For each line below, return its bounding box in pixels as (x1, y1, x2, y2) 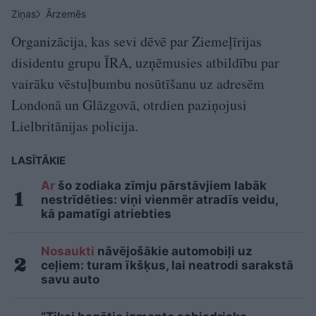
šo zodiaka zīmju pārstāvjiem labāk (55, 178, 267, 193)
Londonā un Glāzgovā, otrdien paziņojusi (11, 95, 247, 114)
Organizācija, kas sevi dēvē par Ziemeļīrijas (11, 31, 262, 51)
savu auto (41, 272, 99, 286)
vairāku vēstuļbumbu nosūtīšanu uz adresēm (11, 73, 265, 93)
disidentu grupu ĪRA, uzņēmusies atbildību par (11, 52, 279, 72)
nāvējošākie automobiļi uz (95, 243, 253, 258)
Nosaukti (41, 243, 95, 258)
